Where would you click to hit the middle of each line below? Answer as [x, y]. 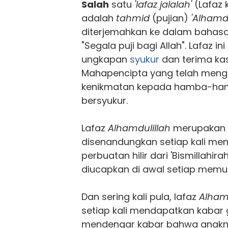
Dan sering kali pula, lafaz [140, 196]
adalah [99, 18]
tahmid [133, 18]
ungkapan [106, 59]
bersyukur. [105, 100]
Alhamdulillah [139, 128]
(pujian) [170, 18]
